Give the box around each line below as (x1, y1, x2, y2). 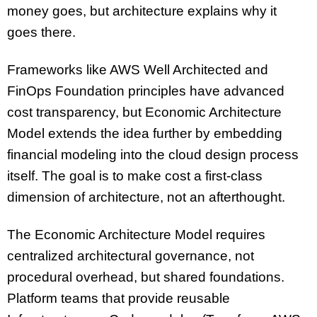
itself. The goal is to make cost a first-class (7, 168, 263, 183)
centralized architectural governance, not (7, 248, 254, 263)
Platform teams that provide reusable (7, 290, 230, 306)
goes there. (7, 24, 91, 40)
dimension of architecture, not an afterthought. (7, 189, 285, 204)
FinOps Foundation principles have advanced (7, 83, 284, 98)
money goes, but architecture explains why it (7, 3, 277, 18)
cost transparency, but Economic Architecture (7, 104, 282, 120)
